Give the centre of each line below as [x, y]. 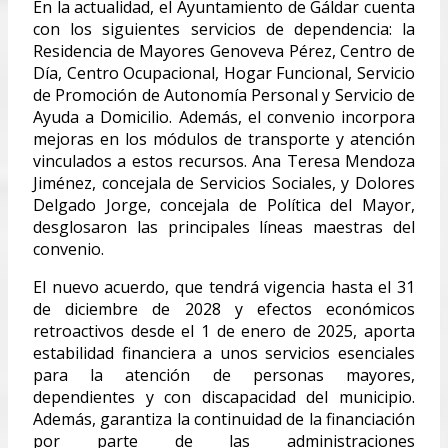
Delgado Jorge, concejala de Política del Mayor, [224, 204]
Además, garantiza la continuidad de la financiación [224, 418]
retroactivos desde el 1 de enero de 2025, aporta [224, 330]
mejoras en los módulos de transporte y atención [224, 138]
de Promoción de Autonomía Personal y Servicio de [224, 94]
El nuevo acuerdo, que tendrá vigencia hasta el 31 [224, 286]
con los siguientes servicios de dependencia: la [224, 28]
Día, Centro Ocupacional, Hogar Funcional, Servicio [224, 72]
